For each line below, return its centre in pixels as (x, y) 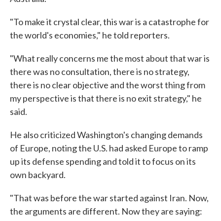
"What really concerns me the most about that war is (110, 58)
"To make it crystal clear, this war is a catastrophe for (110, 22)
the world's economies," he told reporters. (90, 35)
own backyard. (38, 175)
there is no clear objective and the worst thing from (108, 85)
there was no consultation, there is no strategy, (100, 72)
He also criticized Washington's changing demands (106, 135)
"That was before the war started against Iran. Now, (109, 198)
